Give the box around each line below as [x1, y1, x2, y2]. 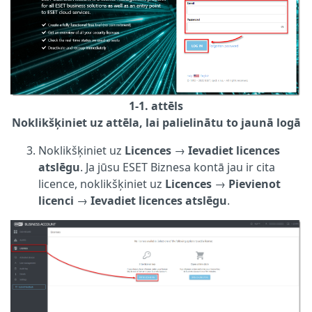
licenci [38, 192, 74, 208]
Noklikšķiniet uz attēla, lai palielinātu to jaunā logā [11, 114, 301, 130]
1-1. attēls [129, 97, 183, 114]
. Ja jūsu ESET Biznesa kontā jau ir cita [80, 159, 275, 175]
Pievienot [228, 175, 281, 192]
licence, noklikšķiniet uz [38, 175, 165, 192]
